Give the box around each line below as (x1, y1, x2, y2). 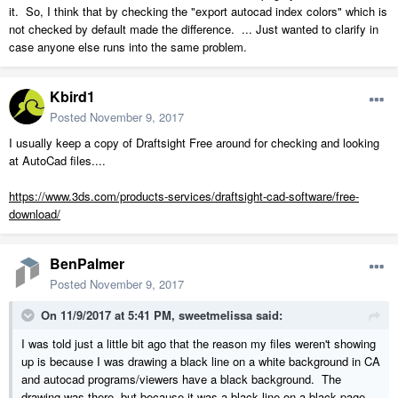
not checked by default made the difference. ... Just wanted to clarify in (9, 20, 378, 38)
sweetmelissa (179, 306, 252, 324)
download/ (9, 205, 60, 223)
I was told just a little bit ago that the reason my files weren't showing (21, 335, 376, 353)
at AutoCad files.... (9, 152, 106, 170)
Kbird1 (50, 86, 95, 107)
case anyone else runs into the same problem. (9, 38, 261, 56)
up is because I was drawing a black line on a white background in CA (21, 353, 380, 370)
